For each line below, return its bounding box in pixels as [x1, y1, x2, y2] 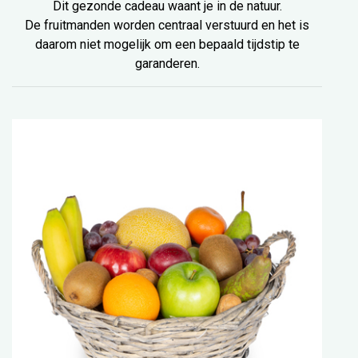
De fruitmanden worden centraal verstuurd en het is [25, 18, 309, 33]
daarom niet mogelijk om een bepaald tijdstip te [34, 37, 300, 52]
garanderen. [134, 56, 200, 71]
